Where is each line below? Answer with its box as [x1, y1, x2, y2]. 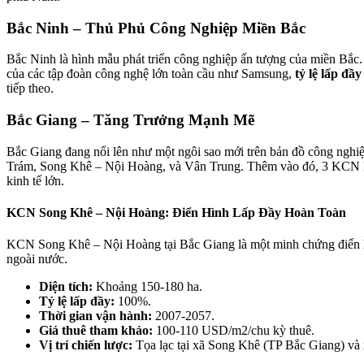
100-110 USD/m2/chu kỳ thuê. [153, 323, 314, 338]
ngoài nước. [6, 252, 67, 266]
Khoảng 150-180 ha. [93, 279, 202, 294]
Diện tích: [39, 279, 93, 294]
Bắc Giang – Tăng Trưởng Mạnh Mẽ [6, 111, 254, 129]
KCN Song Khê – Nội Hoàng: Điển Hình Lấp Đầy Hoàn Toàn [6, 206, 346, 219]
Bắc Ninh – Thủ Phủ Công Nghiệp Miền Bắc [6, 19, 305, 37]
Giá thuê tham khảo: [39, 323, 153, 338]
